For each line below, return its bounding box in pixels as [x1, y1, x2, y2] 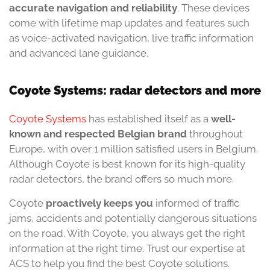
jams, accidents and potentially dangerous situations [9, 212, 257, 224]
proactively [46, 196, 104, 209]
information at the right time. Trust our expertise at [9, 242, 245, 254]
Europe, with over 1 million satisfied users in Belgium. [9, 143, 258, 155]
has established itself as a [86, 113, 211, 125]
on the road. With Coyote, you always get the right [9, 227, 245, 239]
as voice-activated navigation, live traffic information [9, 32, 254, 45]
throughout [187, 128, 243, 140]
